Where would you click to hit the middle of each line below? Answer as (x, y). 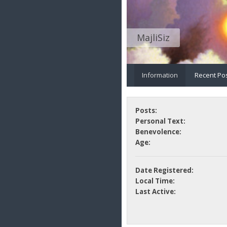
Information (160, 75)
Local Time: (155, 181)
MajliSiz (153, 37)
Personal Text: (160, 121)
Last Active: (155, 192)
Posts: (146, 111)
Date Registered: (164, 171)
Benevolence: (158, 132)
